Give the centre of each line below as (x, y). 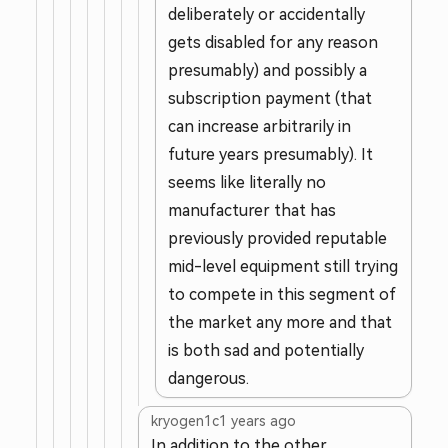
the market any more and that (280, 322)
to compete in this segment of (282, 294)
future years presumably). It (270, 154)
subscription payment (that (270, 98)
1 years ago (257, 421)
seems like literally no (247, 182)
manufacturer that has (252, 210)
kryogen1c (185, 421)
